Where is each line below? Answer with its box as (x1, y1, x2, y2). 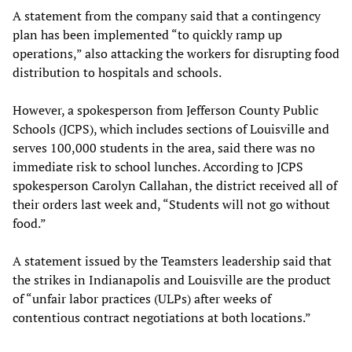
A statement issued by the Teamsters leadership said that (13, 252, 332, 270)
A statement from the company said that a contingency (13, 7, 321, 25)
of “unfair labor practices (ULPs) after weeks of (13, 290, 271, 308)
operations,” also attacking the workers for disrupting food (13, 45, 339, 63)
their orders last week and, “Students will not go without (13, 196, 330, 214)
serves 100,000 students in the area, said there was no (13, 139, 315, 157)
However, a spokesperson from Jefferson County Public (13, 101, 318, 119)
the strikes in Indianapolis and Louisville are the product (13, 271, 331, 289)
